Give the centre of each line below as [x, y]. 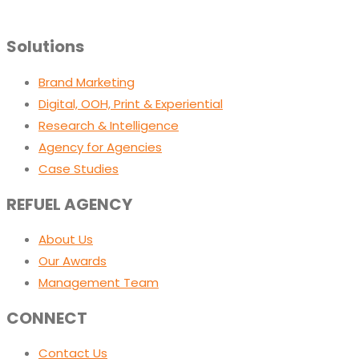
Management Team [99, 283]
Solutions [45, 47]
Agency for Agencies [100, 147]
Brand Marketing [87, 83]
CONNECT [47, 318]
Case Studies [79, 169]
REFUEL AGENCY [69, 204]
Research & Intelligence [109, 126]
